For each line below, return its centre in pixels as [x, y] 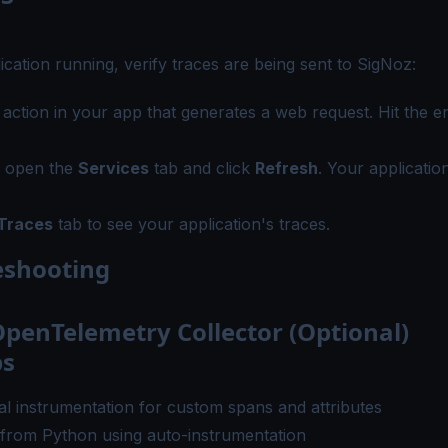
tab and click [202, 167]
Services [113, 167]
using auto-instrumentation [201, 434]
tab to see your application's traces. [191, 223]
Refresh [286, 167]
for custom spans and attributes [258, 406]
